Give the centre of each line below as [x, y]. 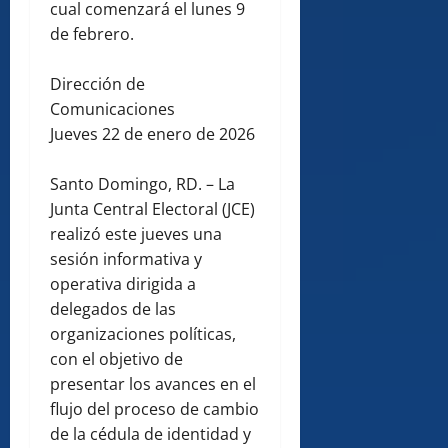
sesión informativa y [126, 259]
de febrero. [92, 34]
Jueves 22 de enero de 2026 [152, 134]
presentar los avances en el [153, 384]
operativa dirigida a [123, 284]
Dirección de [97, 84]
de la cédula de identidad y [150, 434]
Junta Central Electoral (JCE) [152, 209]
